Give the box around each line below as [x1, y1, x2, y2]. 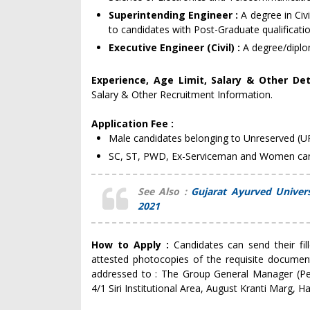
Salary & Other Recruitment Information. [91, 88, 273, 101]
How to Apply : [91, 238, 174, 251]
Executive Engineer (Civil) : [109, 41, 243, 54]
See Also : [138, 185, 192, 198]
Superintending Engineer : [109, 8, 241, 21]
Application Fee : [91, 117, 174, 130]
